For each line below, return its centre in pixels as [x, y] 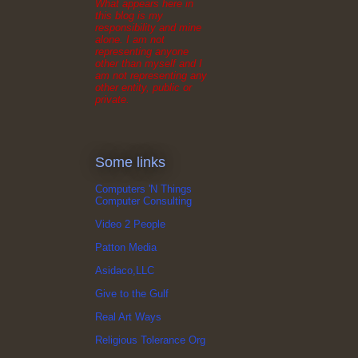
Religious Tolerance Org [150, 340]
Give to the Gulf [132, 294]
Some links [130, 162]
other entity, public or [143, 87]
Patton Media [126, 248]
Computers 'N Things [143, 189]
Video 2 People [130, 225]
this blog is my [129, 15]
